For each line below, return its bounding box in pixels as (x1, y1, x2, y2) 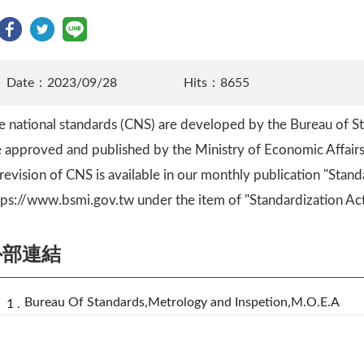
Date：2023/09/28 (6, 76, 117, 89)
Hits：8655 (183, 76, 249, 89)
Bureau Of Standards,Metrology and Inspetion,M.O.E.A (24, 296, 340, 310)
